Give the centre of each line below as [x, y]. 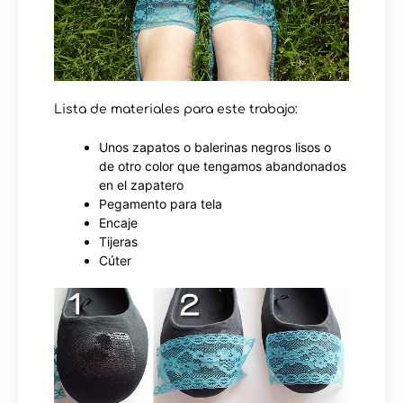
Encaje [118, 222]
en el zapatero [141, 184]
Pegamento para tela [161, 203]
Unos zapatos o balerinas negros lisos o [215, 147]
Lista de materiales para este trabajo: [176, 109]
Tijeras [118, 241]
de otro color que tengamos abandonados [223, 166]
